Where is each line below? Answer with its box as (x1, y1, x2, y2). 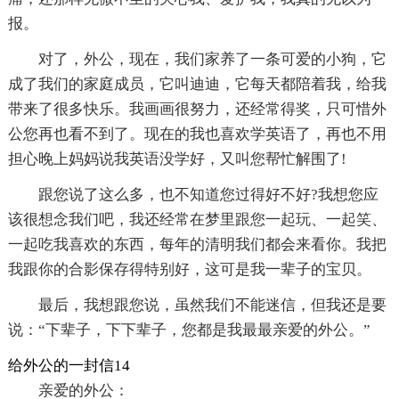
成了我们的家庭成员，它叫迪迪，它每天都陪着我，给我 (7, 75, 387, 93)
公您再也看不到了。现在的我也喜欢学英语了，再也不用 (7, 125, 387, 142)
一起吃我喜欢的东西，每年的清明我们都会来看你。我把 (7, 235, 387, 253)
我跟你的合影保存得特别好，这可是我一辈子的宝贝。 (7, 260, 371, 278)
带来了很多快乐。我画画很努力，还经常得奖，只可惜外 (7, 100, 387, 118)
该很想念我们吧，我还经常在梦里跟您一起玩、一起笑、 (7, 210, 387, 228)
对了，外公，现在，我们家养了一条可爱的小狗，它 (37, 50, 387, 68)
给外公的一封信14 (7, 356, 130, 374)
